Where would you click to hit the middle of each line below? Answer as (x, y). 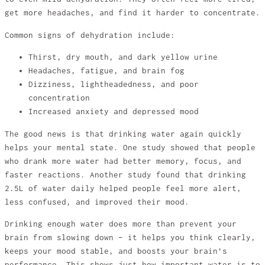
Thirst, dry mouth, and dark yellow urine (123, 57)
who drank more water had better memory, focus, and (123, 161)
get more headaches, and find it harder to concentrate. (132, 13)
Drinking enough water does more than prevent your (121, 224)
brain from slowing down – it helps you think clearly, (130, 238)
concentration (59, 98)
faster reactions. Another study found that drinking (125, 174)
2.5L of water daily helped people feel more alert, (123, 188)
